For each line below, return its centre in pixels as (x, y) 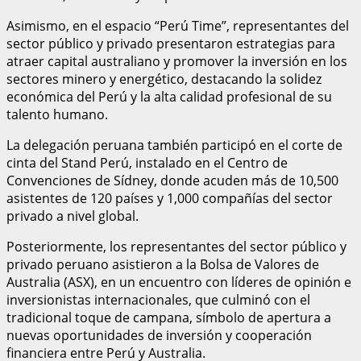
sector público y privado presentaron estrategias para (171, 43)
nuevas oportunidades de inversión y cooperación (159, 335)
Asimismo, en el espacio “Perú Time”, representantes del (178, 25)
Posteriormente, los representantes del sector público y (176, 246)
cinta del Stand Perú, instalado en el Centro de (147, 162)
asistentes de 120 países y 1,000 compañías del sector (170, 198)
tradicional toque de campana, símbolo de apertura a (169, 317)
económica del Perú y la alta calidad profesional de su (169, 96)
